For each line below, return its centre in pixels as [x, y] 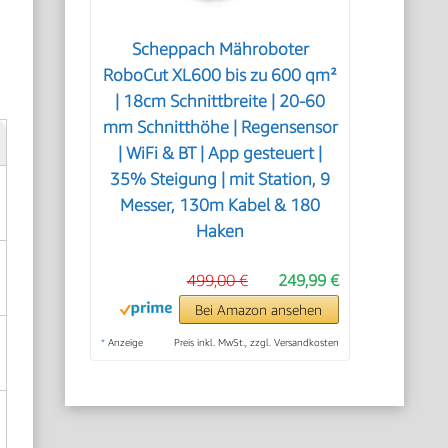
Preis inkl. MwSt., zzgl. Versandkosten [256, 342]
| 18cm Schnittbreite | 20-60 [220, 101]
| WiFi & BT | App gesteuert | [220, 153]
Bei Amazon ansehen [259, 309]
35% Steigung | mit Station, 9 [220, 179]
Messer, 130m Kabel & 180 [220, 205]
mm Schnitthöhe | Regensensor [220, 127]
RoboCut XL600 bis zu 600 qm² [220, 75]
